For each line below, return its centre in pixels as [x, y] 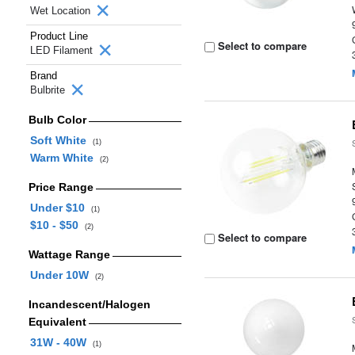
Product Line [59, 36]
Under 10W [62, 275]
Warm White [65, 158]
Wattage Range [69, 254]
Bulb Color [57, 120]
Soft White [61, 140]
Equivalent [57, 322]
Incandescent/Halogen [89, 304]
